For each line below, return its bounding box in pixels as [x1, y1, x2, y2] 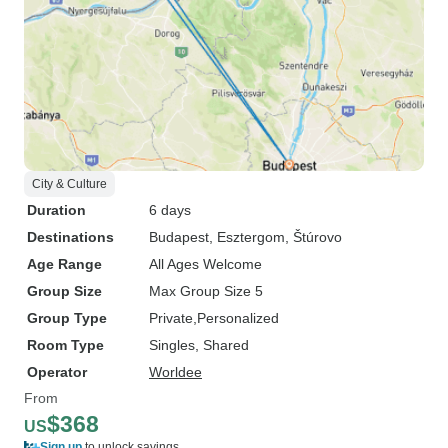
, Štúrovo [285, 229, 342, 245]
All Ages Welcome [149, 256, 262, 272]
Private [149, 310, 193, 326]
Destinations [27, 229, 114, 245]
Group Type [27, 310, 107, 326]
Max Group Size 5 [149, 283, 263, 299]
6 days [149, 202, 191, 218]
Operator [27, 364, 87, 380]
